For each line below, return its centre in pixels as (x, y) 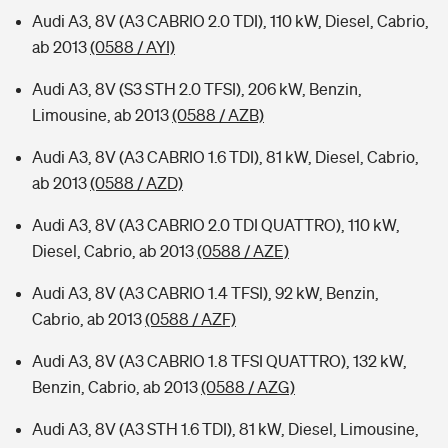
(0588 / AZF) (190, 319)
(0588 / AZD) (136, 183)
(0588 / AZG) (248, 387)
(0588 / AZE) (243, 251)
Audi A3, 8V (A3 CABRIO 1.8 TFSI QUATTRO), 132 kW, (219, 361)
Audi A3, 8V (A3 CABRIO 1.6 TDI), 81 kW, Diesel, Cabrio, (225, 157)
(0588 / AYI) (132, 47)
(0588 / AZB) (218, 115)
